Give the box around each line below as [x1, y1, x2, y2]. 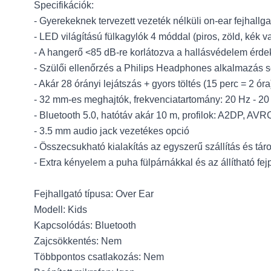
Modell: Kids [34, 204, 87, 215]
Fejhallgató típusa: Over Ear [34, 189, 154, 199]
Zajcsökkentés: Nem [34, 236, 122, 246]
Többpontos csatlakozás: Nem [34, 252, 164, 262]
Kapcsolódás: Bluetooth [34, 220, 136, 230]
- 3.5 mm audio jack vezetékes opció [34, 126, 189, 136]
